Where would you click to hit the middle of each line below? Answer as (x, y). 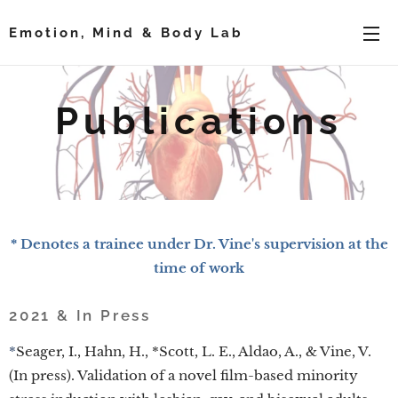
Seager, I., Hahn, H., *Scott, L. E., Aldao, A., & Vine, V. (194, 351)
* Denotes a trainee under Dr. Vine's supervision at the (199, 244)
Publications (199, 121)
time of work (199, 268)
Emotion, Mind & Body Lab (126, 33)
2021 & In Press (80, 315)
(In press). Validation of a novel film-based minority (183, 375)
